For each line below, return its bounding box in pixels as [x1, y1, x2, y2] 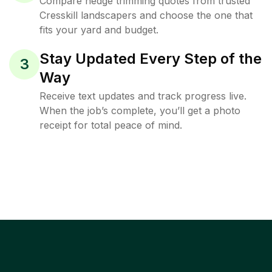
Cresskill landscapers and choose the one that [39, 9, 253, 21]
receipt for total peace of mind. [39, 119, 182, 131]
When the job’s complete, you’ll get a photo [39, 104, 240, 117]
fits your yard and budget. [39, 24, 158, 36]
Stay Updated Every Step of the [39, 50, 262, 67]
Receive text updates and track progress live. [39, 90, 246, 102]
